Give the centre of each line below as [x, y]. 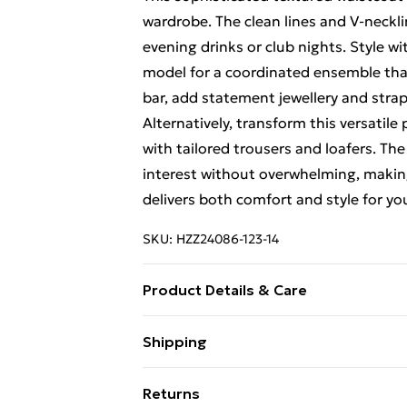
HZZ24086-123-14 [228, 239]
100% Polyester [197, 328]
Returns [171, 393]
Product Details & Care [225, 290]
